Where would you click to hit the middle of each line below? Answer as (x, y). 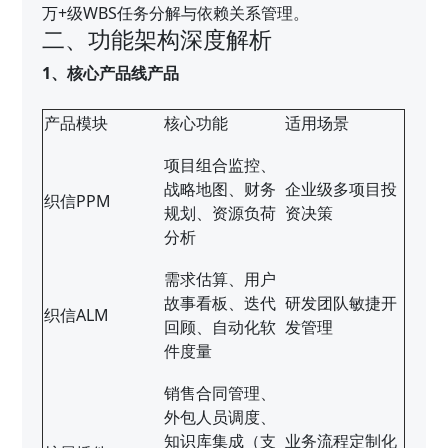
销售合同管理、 (220, 393)
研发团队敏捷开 (341, 303)
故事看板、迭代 (220, 303)
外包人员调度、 (220, 417)
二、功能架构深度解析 (157, 39)
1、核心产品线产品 (111, 73)
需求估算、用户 (220, 279)
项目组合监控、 (220, 165)
